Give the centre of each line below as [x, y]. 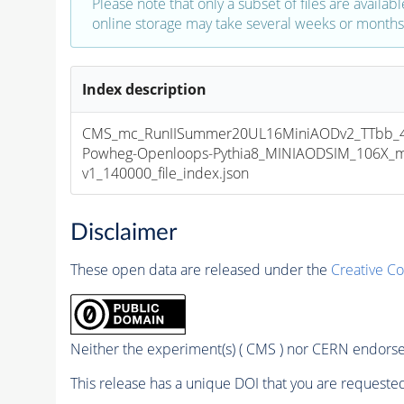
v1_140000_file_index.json [166, 174]
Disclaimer [123, 232]
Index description [145, 90]
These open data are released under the [200, 269]
